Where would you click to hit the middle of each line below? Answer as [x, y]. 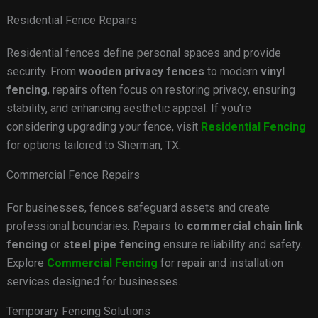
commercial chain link [245, 226]
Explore [26, 263]
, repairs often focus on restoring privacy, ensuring [171, 90]
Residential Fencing [253, 127]
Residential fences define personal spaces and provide [143, 53]
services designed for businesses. [93, 282]
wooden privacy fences [141, 72]
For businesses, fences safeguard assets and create [138, 208]
